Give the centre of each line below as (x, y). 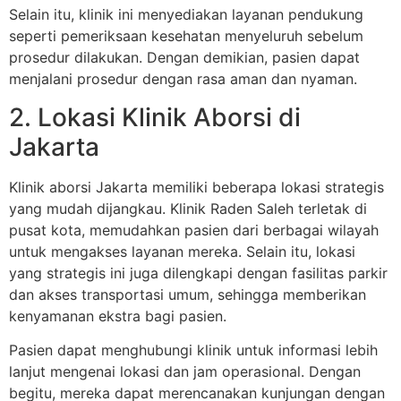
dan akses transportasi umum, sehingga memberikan (188, 294)
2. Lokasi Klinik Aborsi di (155, 117)
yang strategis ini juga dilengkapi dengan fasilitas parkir (198, 273)
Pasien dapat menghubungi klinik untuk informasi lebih (193, 350)
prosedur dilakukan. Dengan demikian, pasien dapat (184, 58)
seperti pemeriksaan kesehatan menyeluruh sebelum (186, 36)
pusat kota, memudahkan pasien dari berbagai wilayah (194, 230)
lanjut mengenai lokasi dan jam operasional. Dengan (185, 371)
